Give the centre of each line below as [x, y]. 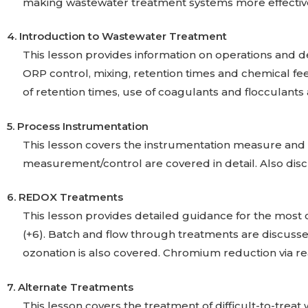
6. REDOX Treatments [65, 197]
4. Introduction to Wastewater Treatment [117, 36]
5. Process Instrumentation [78, 126]
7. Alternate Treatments [70, 287]
